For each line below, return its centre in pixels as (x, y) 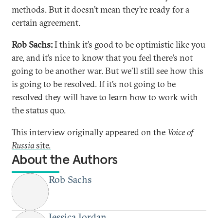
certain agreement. (46, 23)
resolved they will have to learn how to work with (105, 97)
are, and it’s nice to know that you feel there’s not (102, 58)
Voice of (180, 132)
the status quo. (39, 110)
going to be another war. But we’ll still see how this (108, 71)
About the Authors (65, 159)
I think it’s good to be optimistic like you (129, 45)
